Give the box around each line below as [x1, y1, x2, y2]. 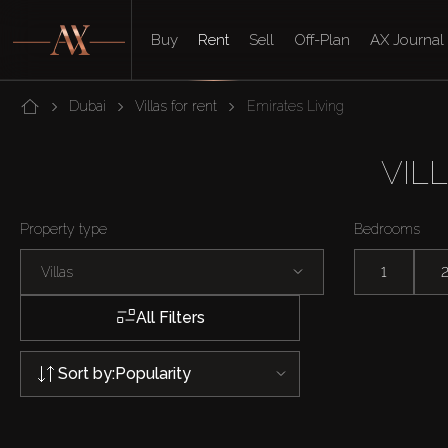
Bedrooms [353, 221, 420, 237]
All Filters [135, 308, 205, 327]
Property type [20, 221, 107, 237]
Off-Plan [294, 31, 351, 49]
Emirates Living [246, 98, 344, 114]
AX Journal [370, 31, 445, 49]
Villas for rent [135, 98, 218, 114]
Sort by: [58, 363, 115, 383]
